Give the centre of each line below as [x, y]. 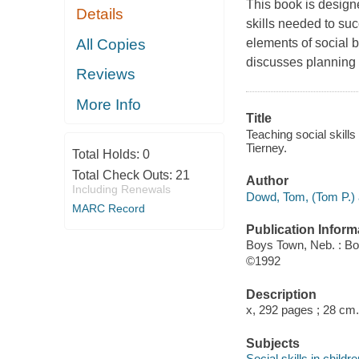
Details [100, 14]
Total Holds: [107, 155]
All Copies [111, 44]
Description [281, 294]
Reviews [106, 75]
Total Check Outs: [123, 175]
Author [267, 181]
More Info [109, 104]
